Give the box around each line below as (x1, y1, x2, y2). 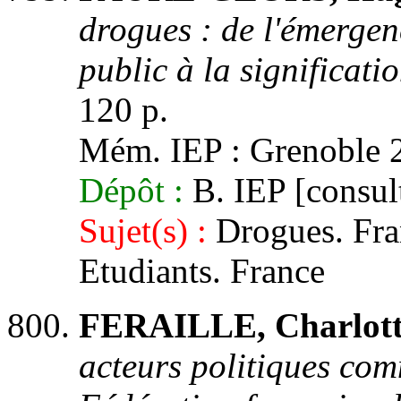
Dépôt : (79, 171, 183, 209)
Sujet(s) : (79, 211, 207, 250)
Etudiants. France (79, 252, 325, 290)
